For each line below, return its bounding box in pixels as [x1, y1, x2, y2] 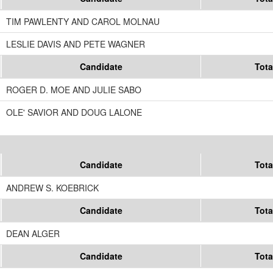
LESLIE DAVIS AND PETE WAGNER [6, 38, 145, 51]
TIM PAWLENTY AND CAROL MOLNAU [6, 15, 160, 28]
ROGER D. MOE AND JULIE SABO [6, 83, 141, 96]
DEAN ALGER [6, 227, 60, 240]
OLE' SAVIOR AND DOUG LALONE [6, 106, 142, 119]
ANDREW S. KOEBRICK [6, 182, 99, 194]
